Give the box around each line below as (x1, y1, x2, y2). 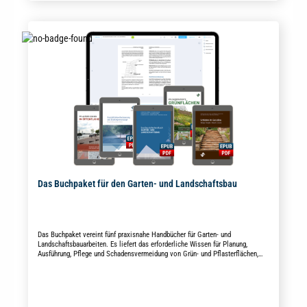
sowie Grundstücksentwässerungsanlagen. (37, 259, 162, 269)
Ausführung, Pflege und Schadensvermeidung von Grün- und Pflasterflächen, (37, 249, 258, 259)
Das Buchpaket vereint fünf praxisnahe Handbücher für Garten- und (37, 230, 231, 240)
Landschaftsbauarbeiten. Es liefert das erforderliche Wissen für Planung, (37, 240, 247, 249)
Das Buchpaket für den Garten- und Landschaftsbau (37, 178, 237, 191)
